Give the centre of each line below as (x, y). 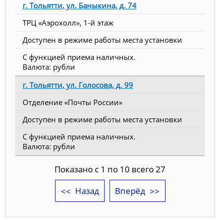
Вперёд (130, 191)
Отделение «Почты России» (72, 102)
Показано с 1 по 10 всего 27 (110, 169)
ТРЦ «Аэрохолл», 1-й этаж (68, 22)
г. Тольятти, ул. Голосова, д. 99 (78, 85)
